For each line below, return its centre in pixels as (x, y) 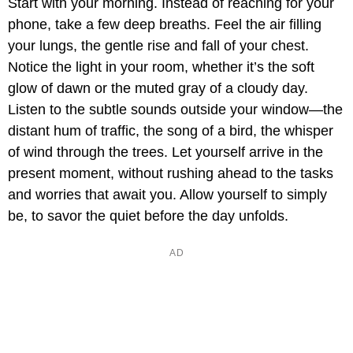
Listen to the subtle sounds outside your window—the (175, 110)
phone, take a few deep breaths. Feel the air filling (165, 25)
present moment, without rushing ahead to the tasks (171, 174)
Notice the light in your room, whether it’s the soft (161, 67)
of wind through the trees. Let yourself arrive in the (165, 152)
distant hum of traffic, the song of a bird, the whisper (171, 131)
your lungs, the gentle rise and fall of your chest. (158, 46)
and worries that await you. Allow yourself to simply (167, 195)
